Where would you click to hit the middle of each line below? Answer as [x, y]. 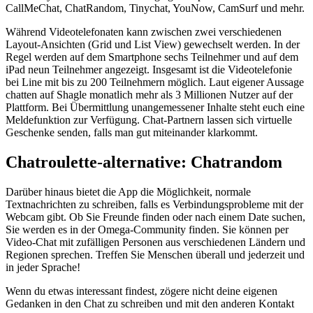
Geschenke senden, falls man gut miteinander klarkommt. [132, 132]
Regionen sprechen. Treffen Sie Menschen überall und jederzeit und [155, 254]
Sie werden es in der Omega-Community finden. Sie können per [147, 229]
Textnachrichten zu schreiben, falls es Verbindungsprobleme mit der [154, 204]
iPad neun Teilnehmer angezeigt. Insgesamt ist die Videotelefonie [149, 69]
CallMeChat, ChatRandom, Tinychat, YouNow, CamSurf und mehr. [155, 8]
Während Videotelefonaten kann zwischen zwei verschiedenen [144, 31]
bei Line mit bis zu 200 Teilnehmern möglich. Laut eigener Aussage [155, 82]
